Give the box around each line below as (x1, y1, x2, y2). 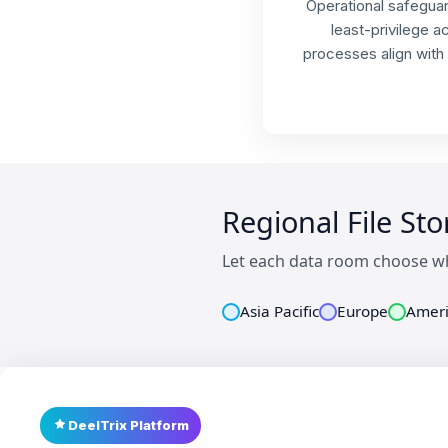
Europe (337, 301, 388, 322)
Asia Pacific (240, 301, 319, 322)
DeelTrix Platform (68, 416, 189, 433)
